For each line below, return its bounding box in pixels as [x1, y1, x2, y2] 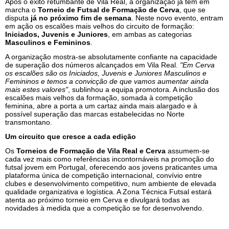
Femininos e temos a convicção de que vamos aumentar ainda [5, 77, 209, 85]
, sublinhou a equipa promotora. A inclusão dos [68, 85, 219, 94]
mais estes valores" [5, 85, 68, 94]
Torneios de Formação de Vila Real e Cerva [16, 146, 166, 155]
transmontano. [5, 118, 52, 126]
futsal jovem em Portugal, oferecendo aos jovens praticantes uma [5, 163, 217, 171]
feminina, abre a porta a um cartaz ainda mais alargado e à [5, 101, 197, 110]
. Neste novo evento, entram [131, 13, 223, 22]
